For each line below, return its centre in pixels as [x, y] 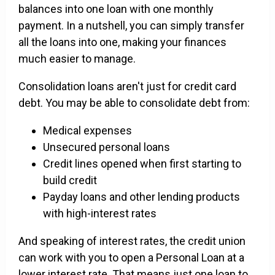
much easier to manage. [77, 59]
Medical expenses [87, 131]
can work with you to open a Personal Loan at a [131, 258]
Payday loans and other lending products [141, 197]
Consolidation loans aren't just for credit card [127, 87]
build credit [70, 180]
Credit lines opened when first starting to [142, 164]
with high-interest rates [100, 214]
